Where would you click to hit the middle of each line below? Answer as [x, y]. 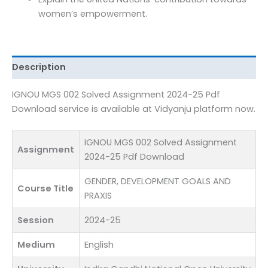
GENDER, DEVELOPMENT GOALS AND [158, 182]
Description [39, 67]
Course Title [45, 189]
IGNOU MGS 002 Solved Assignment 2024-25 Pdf [116, 95]
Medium [36, 245]
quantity [30, 38]
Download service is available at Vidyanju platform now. [134, 109]
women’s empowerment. [92, 13]
